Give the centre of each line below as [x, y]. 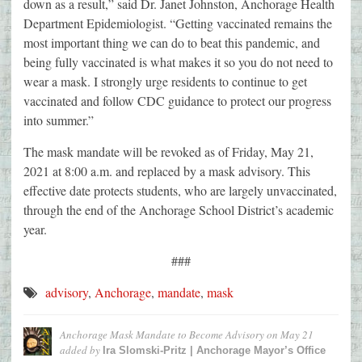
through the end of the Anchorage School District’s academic [179, 210]
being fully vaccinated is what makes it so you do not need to [178, 62]
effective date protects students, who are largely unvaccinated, [180, 191]
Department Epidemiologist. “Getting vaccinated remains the [178, 23]
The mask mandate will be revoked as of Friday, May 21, [168, 152]
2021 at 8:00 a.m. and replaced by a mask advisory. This [167, 171]
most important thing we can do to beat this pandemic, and [172, 43]
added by [81, 350]
